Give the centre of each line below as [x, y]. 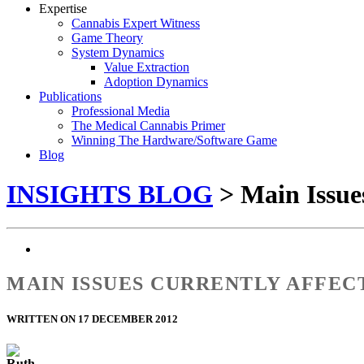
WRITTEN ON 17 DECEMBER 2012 [92, 318]
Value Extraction [147, 67]
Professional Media [121, 111]
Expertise [63, 9]
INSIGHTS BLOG [110, 195]
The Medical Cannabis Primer [148, 126]
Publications [70, 96]
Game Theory [107, 38]
